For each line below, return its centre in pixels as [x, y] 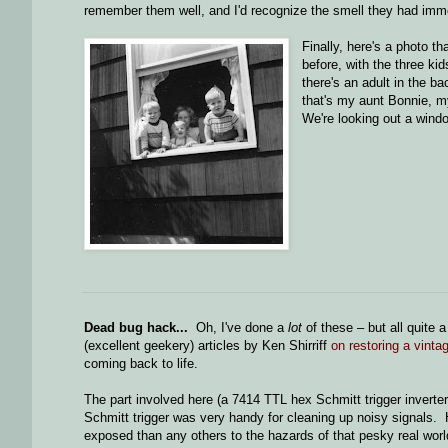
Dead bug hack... [136, 327]
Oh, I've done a [238, 327]
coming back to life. [141, 363]
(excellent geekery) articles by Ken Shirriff [207, 345]
